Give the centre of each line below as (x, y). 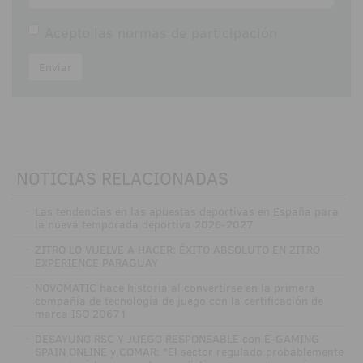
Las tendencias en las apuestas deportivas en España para (186, 211)
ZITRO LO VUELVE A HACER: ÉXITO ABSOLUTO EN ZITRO (177, 249)
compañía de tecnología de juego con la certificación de (179, 300)
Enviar (56, 67)
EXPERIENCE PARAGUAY (96, 262)
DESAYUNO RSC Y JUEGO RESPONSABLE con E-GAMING (177, 338)
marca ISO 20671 (81, 313)
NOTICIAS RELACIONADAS (122, 177)
